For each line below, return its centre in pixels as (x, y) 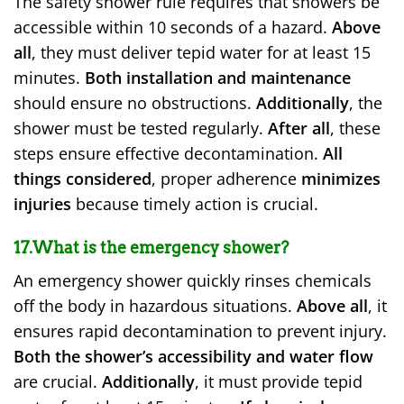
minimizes (341, 179)
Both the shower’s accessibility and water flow (193, 356)
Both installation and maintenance (218, 78)
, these (355, 128)
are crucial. (58, 381)
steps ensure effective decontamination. (168, 153)
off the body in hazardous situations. (155, 305)
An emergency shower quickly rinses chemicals (193, 280)
